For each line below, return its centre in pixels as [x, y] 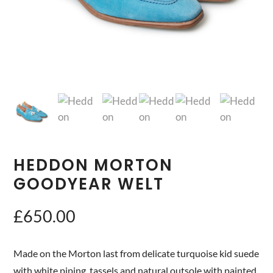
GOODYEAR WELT [89, 184]
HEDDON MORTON [94, 165]
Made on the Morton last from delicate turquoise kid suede [136, 253]
